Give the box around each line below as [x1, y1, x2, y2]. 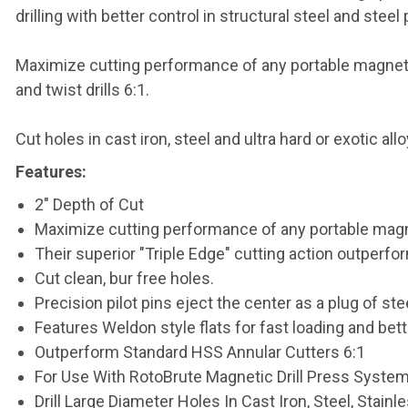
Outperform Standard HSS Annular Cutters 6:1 [34, 342, 365, 362]
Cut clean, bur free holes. [34, 269, 214, 288]
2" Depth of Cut [34, 195, 144, 214]
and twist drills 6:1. [15, 80, 149, 99]
